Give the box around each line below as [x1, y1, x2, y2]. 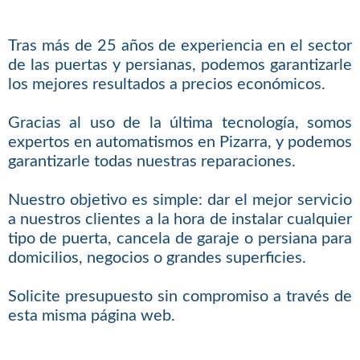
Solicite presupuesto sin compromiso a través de [7, 288, 353, 305]
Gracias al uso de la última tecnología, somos [7, 114, 353, 131]
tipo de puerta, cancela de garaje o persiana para [7, 230, 353, 247]
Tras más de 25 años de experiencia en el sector [7, 37, 353, 54]
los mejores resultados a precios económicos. [7, 76, 325, 92]
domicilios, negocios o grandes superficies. [7, 249, 306, 266]
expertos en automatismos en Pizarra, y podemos [7, 133, 353, 150]
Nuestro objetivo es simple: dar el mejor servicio [7, 191, 353, 208]
